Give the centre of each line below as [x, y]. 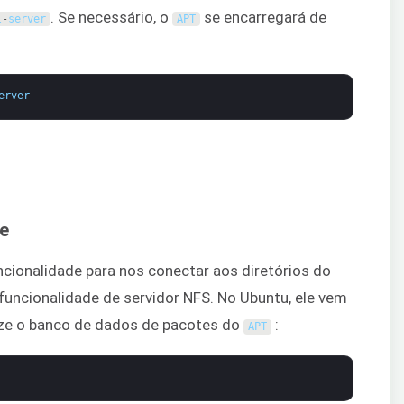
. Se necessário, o [111, 17]
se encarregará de [263, 17]
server [28, 18]
